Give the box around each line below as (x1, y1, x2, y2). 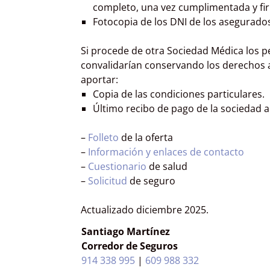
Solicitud (87, 174, 127, 187)
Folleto (87, 130, 119, 144)
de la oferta (118, 130, 173, 144)
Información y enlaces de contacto (87, 145, 244, 159)
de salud (146, 159, 187, 173)
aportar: (80, 72, 118, 86)
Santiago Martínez (81, 224, 170, 238)
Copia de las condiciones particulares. (92, 87, 265, 101)
